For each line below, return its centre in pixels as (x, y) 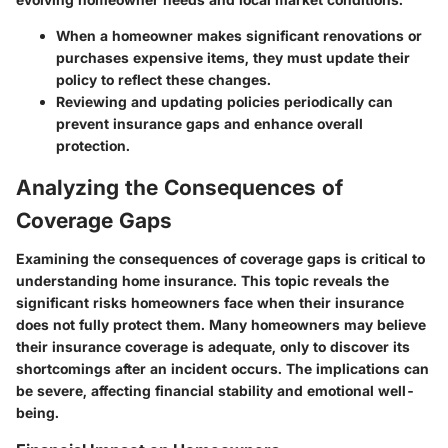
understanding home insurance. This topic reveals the (202, 280)
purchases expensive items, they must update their (233, 58)
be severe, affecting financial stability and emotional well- (215, 390)
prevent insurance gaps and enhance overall (209, 124)
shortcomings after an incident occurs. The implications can (222, 368)
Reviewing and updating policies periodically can (224, 102)
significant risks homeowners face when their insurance (210, 302)
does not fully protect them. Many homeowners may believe (221, 324)
